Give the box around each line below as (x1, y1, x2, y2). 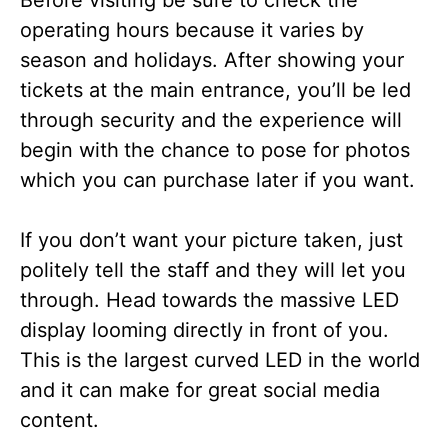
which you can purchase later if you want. (20, 167, 415, 192)
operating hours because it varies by (20, 17, 364, 42)
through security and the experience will (20, 107, 402, 132)
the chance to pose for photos (124, 137, 410, 162)
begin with (20, 137, 119, 162)
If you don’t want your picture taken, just (20, 227, 403, 252)
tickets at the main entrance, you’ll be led (20, 77, 411, 102)
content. (20, 407, 99, 432)
